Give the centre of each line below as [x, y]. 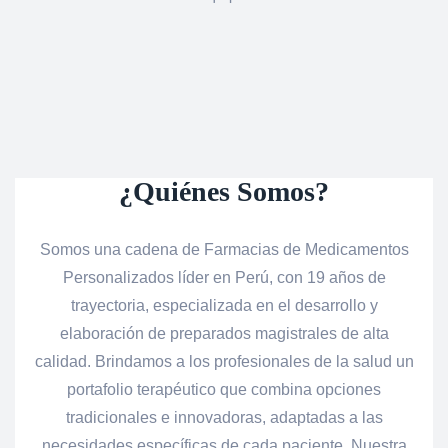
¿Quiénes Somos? [224, 191]
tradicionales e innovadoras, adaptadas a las [224, 417]
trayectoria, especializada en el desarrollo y [224, 305]
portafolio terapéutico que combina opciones [224, 389]
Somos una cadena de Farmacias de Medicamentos [224, 249]
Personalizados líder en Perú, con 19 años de [224, 277]
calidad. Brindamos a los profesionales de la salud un [224, 361]
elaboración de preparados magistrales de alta [224, 333]
